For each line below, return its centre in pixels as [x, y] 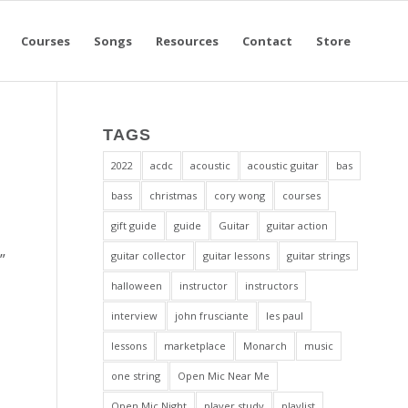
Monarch [265, 346]
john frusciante [212, 316]
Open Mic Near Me [224, 376]
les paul [285, 316]
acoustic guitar [284, 165]
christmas [173, 195]
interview [135, 316]
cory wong [240, 195]
